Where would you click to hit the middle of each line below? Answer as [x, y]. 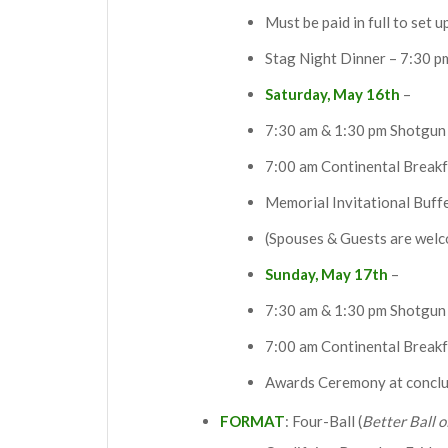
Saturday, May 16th [332, 93]
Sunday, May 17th [326, 273]
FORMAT [252, 420]
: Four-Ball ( [323, 420]
